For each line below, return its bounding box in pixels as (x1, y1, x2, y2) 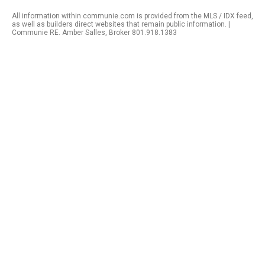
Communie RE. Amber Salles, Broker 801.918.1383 (12, 28, 177, 37)
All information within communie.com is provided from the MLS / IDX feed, (12, 12, 253, 20)
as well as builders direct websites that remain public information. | (12, 20, 230, 28)
